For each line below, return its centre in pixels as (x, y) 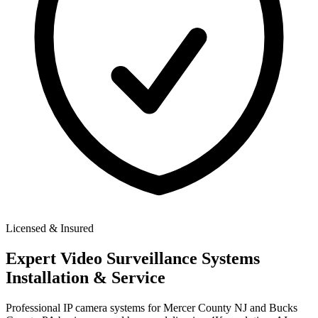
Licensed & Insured (50, 228)
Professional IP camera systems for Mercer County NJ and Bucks (152, 307)
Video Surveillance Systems (160, 258)
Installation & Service (86, 277)
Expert (33, 258)
